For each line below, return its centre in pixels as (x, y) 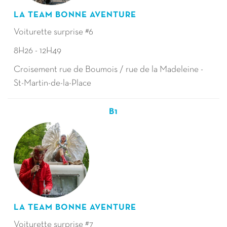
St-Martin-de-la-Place (52, 83)
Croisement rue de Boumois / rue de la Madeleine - (108, 70)
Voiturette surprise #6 (53, 32)
